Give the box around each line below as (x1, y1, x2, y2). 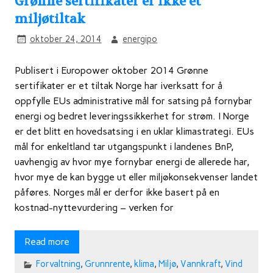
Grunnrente (84, 258, 130, 270)
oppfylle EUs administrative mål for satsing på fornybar (15, 94, 252, 107)
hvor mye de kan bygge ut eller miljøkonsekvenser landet (15, 171, 258, 183)
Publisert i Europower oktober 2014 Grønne (15, 64, 208, 76)
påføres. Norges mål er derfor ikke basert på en (15, 186, 219, 198)
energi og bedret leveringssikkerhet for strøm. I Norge (15, 110, 249, 122)
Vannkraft (180, 258, 221, 270)
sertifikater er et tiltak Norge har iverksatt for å (15, 79, 222, 91)
